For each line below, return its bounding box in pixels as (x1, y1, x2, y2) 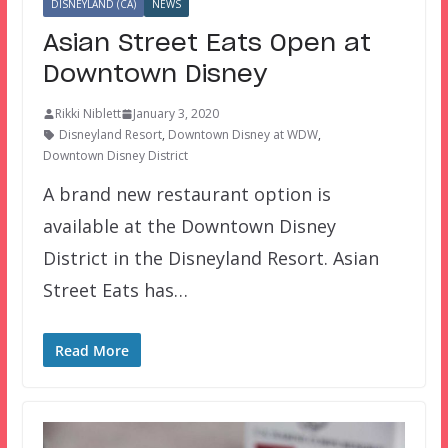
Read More (54, 341, 129, 361)
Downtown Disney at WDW (167, 126, 318, 144)
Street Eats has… (42, 278, 188, 303)
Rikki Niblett (54, 105, 121, 123)
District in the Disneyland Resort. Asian (42, 246, 379, 271)
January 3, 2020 (132, 105, 219, 123)
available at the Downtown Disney (42, 214, 336, 239)
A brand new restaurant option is (42, 182, 331, 207)
